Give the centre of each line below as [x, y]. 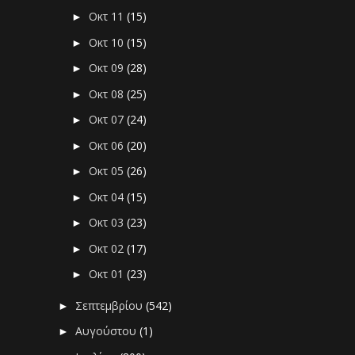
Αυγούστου [108, 331]
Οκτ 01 [108, 274]
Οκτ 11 [108, 17]
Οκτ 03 [108, 223]
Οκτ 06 [108, 145]
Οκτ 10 [108, 42]
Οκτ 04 [108, 197]
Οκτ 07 [108, 120]
